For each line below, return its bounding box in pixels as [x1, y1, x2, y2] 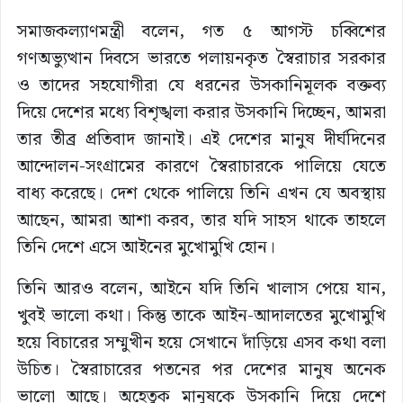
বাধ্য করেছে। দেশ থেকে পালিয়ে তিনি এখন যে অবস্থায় [17, 180, 386, 209]
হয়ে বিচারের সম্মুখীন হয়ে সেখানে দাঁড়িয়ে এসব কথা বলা [17, 329, 386, 358]
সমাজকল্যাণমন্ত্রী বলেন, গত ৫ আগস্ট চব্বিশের [17, 18, 386, 47]
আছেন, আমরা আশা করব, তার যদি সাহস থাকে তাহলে [17, 207, 386, 236]
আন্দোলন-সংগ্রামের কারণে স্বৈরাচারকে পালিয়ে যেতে [17, 153, 386, 182]
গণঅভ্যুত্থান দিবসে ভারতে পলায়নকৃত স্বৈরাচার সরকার [17, 45, 386, 74]
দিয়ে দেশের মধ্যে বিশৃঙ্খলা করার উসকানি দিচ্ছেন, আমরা [17, 99, 386, 128]
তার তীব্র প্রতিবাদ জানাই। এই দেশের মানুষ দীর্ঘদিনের [17, 126, 386, 155]
